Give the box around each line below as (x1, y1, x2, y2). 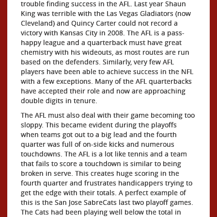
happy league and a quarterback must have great (21, 38, 182, 47)
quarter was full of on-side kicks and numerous (21, 139, 174, 149)
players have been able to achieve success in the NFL (21, 67, 193, 76)
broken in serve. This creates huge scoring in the (21, 169, 179, 178)
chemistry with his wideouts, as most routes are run (21, 47, 189, 57)
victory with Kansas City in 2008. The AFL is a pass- (21, 28, 185, 37)
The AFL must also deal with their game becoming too (21, 110, 195, 120)
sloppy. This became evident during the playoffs (21, 120, 177, 129)
